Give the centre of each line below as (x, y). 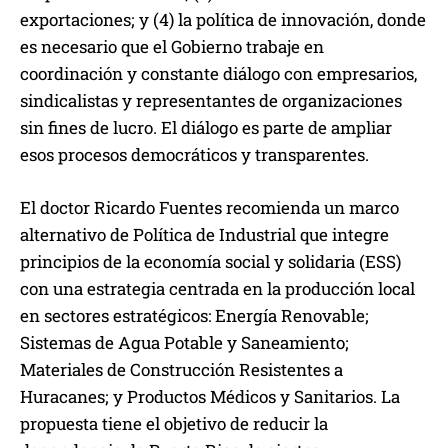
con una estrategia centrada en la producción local (217, 289)
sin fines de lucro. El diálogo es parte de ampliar (206, 128)
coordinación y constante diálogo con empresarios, (218, 74)
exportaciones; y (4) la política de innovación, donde (223, 20)
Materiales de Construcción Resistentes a (181, 370)
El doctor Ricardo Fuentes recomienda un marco (209, 208)
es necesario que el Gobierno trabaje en (172, 47)
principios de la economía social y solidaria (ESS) (210, 262)
